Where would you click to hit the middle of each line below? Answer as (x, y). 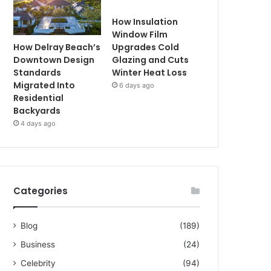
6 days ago (137, 85)
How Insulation (145, 22)
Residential (39, 98)
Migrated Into (44, 85)
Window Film (140, 34)
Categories (41, 191)
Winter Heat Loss (150, 73)
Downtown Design (54, 60)
